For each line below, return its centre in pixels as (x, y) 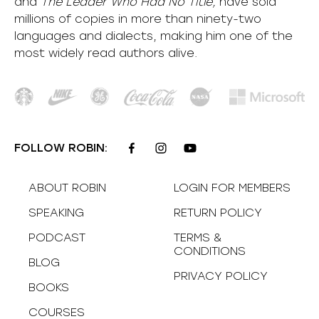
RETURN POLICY (218, 212)
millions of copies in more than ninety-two (138, 19)
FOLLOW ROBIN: (61, 148)
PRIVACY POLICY (221, 276)
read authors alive (139, 53)
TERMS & (198, 237)
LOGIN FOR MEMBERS (232, 187)
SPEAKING (56, 212)
